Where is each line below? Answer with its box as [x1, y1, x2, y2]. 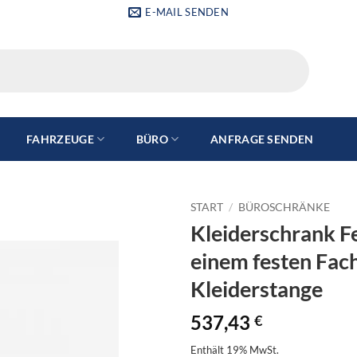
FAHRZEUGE [26, 131, 94, 146]
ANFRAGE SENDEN [210, 131, 314, 146]
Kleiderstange [190, 275, 323, 302]
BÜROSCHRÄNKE [238, 201, 331, 214]
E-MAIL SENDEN [145, 6, 229, 18]
